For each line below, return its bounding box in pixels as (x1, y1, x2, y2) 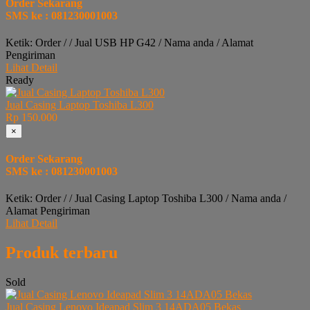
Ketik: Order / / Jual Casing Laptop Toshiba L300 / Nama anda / (6, 192, 286, 205)
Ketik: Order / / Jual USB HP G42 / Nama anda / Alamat (6, 36, 253, 48)
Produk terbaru (6, 244, 118, 262)
